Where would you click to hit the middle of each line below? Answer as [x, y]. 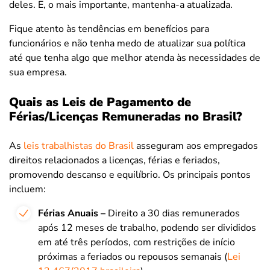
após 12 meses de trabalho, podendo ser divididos [147, 228]
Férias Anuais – [72, 213]
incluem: [27, 189]
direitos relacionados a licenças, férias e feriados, [115, 160]
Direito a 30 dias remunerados [173, 213]
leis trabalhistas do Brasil [79, 146]
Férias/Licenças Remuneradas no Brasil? [126, 116]
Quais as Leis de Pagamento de [100, 102]
